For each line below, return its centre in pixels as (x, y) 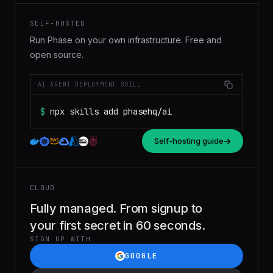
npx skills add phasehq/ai (111, 112)
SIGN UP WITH (60, 239)
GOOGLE (141, 256)
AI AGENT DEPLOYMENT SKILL (90, 84)
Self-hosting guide (189, 141)
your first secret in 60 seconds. (118, 225)
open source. (57, 55)
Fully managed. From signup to (116, 208)
